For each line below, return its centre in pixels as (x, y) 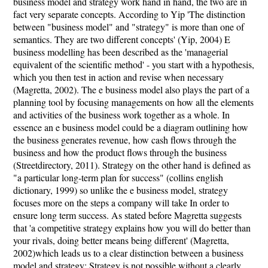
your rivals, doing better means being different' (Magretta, (121, 240)
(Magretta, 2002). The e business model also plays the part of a (131, 89)
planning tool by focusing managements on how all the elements (133, 102)
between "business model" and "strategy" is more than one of (129, 27)
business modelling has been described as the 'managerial (121, 52)
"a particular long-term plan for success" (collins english (118, 177)
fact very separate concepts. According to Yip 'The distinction (129, 14)
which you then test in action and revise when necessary (118, 77)
